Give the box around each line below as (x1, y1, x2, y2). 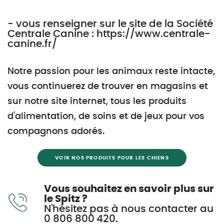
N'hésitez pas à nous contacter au (44, 203, 213, 214)
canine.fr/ (7, 39, 57, 49)
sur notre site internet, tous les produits (7, 97, 186, 106)
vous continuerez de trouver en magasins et (7, 82, 208, 91)
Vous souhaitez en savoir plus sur (44, 183, 214, 194)
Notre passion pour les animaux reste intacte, (7, 67, 215, 76)
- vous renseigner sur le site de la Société (7, 19, 213, 29)
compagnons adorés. (7, 127, 104, 136)
